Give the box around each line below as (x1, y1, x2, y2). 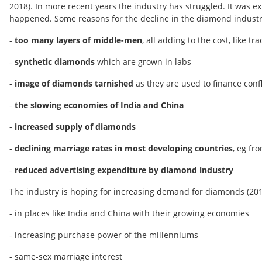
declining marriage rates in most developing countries (15, 143, 233, 154)
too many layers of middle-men (15, 35, 142, 46)
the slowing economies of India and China (15, 99, 184, 111)
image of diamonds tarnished (15, 78, 133, 89)
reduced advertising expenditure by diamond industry (15, 164, 233, 176)
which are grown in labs (97, 56, 191, 68)
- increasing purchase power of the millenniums (9, 229, 198, 241)
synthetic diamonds (15, 56, 97, 68)
